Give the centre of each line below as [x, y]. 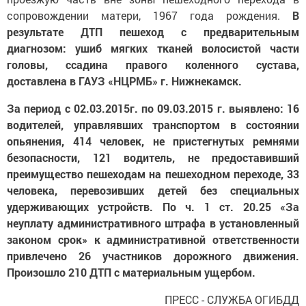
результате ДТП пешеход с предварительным [153, 32]
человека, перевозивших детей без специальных [153, 190]
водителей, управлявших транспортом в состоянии [153, 125]
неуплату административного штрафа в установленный [153, 223]
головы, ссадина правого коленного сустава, [153, 65]
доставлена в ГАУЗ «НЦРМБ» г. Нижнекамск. [124, 81]
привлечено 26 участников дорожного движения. [153, 256]
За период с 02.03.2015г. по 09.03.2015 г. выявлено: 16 [153, 108]
